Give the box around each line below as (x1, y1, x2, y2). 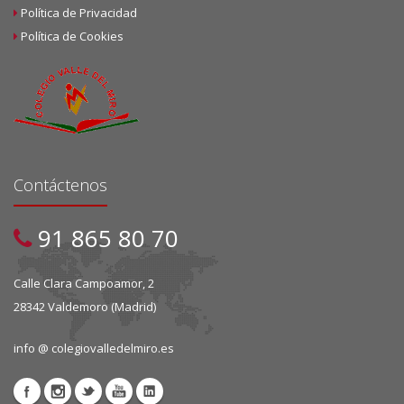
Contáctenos (14, 173, 107, 196)
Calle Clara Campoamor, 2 (14, 274, 154, 291)
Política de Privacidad (21, 4, 137, 21)
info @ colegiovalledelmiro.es (14, 339, 174, 356)
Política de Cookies (21, 27, 124, 44)
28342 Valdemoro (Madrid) (14, 298, 156, 315)
